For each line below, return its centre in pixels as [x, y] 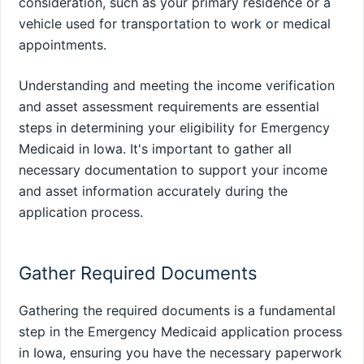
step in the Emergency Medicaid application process [180, 331]
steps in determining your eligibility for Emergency [174, 128]
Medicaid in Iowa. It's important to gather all [155, 149]
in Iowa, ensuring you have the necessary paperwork [180, 352]
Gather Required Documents [138, 273]
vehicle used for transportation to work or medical [175, 24]
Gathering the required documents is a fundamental [177, 310]
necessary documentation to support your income [173, 170]
